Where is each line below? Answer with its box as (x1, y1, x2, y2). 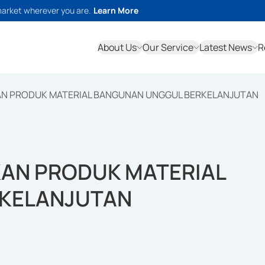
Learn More (93, 5, 138, 16)
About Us (98, 41, 137, 54)
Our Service (143, 41, 193, 54)
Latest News (199, 41, 252, 54)
